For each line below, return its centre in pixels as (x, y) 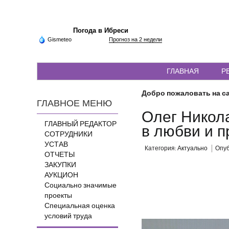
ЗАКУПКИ (60, 165)
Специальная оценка (80, 206)
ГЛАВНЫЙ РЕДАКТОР (81, 124)
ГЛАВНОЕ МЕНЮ (74, 104)
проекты (58, 196)
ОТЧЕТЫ (60, 155)
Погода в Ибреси (101, 30)
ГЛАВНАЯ (183, 71)
